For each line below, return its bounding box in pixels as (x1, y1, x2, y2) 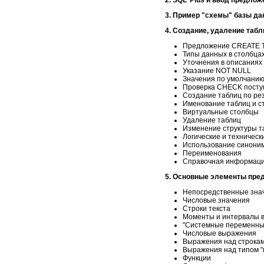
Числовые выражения (183, 229, 256, 237)
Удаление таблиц (183, 115, 241, 124)
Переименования (183, 148, 242, 157)
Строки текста (183, 204, 230, 213)
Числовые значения (183, 196, 250, 204)
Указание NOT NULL (183, 66, 251, 75)
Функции (183, 253, 211, 262)
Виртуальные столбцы (183, 107, 259, 116)
